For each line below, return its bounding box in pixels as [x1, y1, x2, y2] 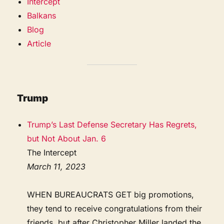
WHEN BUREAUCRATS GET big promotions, [27, 189, 194, 199]
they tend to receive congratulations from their [27, 203, 202, 213]
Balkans [27, 10, 56, 20]
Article [27, 38, 51, 48]
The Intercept [27, 147, 77, 157]
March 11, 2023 [27, 161, 86, 171]
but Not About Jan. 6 [27, 133, 106, 143]
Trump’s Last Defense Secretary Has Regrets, [27, 119, 197, 129]
